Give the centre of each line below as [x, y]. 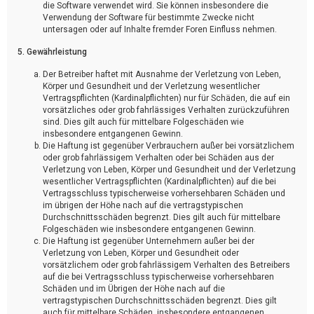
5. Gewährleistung [52, 52]
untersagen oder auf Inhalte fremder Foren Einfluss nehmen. [160, 29]
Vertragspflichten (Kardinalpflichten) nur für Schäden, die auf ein [166, 98]
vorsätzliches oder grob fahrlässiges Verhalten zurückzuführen [166, 110]
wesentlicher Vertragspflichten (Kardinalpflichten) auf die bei [159, 181]
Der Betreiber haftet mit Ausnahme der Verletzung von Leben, [162, 74]
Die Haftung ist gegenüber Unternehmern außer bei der [149, 241]
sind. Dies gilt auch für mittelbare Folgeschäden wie [143, 122]
